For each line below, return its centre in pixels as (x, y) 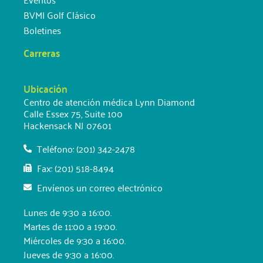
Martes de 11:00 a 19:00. (70, 226)
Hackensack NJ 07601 (68, 125)
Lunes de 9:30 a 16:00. (68, 212)
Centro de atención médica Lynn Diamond (109, 101)
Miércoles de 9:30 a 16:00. (75, 240)
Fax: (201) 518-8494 (75, 168)
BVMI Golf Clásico (60, 14)
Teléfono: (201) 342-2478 (86, 148)
